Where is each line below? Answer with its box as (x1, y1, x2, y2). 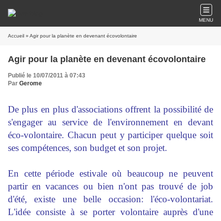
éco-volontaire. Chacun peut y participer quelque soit (8, 130, 213, 140)
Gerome (19, 80, 42, 87)
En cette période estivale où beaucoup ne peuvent (8, 168, 213, 179)
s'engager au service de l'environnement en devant (8, 117, 213, 127)
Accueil (8, 33, 24, 38)
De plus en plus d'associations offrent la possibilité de (8, 104, 213, 114)
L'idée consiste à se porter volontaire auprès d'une (8, 207, 213, 217)
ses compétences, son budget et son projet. (8, 143, 167, 153)
